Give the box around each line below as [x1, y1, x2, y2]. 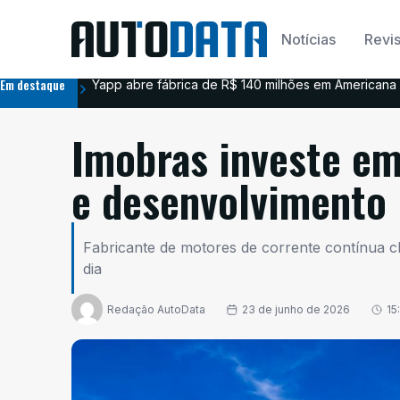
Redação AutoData [107, 302, 205, 316]
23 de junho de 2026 [242, 302, 350, 316]
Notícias [281, 30, 337, 48]
